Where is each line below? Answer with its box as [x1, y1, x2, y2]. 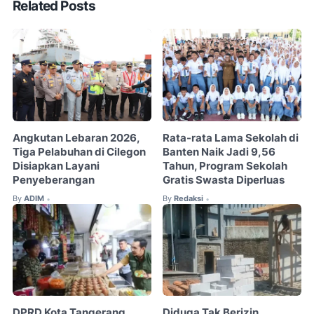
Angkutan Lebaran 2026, [13, 132, 139, 145]
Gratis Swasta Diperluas [163, 174, 285, 187]
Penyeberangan [13, 174, 95, 187]
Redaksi [174, 193, 204, 204]
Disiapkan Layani [13, 160, 100, 173]
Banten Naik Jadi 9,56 [163, 146, 276, 159]
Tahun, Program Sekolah [163, 160, 288, 173]
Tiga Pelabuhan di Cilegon [13, 146, 146, 159]
